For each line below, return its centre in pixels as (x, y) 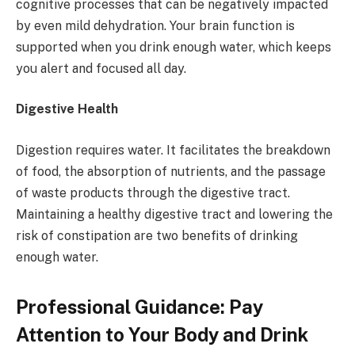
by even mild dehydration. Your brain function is (155, 25)
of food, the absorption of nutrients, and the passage (171, 171)
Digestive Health (67, 109)
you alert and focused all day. (101, 68)
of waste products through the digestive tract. (153, 193)
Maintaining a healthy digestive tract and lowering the (174, 214)
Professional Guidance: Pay (139, 306)
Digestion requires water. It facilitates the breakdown (173, 150)
